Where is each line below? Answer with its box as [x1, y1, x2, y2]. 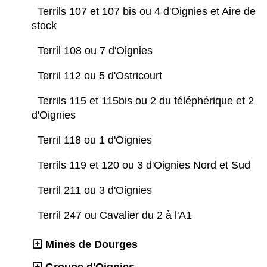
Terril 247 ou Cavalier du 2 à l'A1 [38, 209, 195, 221]
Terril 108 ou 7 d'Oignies [38, 44, 156, 57]
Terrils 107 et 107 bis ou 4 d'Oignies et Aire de [38, 5, 256, 17]
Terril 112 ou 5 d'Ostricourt [38, 69, 165, 82]
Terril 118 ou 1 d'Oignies [38, 133, 155, 146]
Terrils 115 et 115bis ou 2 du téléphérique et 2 [38, 94, 254, 107]
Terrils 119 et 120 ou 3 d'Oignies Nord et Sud [38, 159, 256, 171]
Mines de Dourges [45, 238, 138, 250]
